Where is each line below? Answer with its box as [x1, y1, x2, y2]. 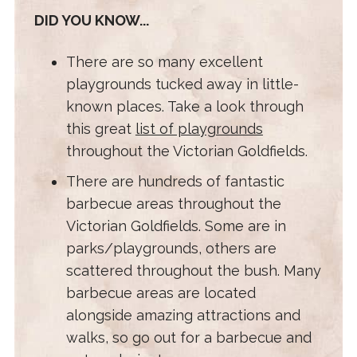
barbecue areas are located [65, 284, 256, 302]
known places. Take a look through [65, 98, 304, 116]
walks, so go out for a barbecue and [65, 329, 312, 347]
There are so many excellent [65, 53, 263, 71]
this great [65, 120, 135, 138]
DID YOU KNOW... [33, 12, 149, 29]
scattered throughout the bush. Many [65, 262, 321, 280]
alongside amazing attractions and [65, 307, 300, 324]
